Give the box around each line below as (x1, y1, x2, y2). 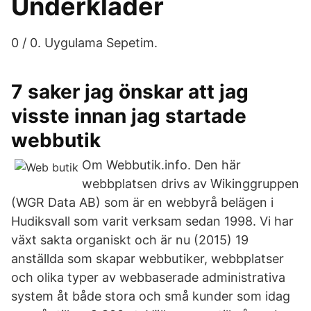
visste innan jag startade (11, 104, 246, 128)
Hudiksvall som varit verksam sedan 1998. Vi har (11, 214, 294, 228)
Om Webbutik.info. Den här (82, 158, 241, 172)
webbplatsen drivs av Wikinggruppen (82, 176, 299, 191)
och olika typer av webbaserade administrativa (11, 270, 285, 285)
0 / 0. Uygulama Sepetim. (11, 35, 158, 50)
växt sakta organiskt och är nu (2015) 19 (11, 233, 249, 247)
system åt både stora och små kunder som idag (11, 289, 290, 303)
